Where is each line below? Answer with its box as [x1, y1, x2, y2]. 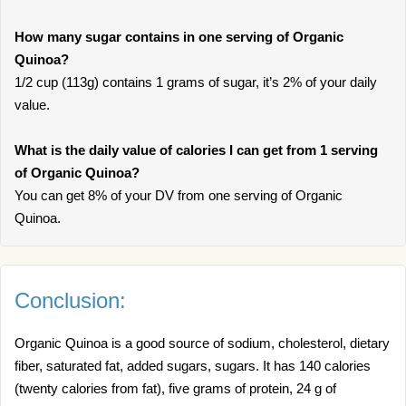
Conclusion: [14, 288, 126, 313]
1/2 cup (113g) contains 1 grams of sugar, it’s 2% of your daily [14, 74, 377, 90]
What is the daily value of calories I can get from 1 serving [14, 142, 378, 158]
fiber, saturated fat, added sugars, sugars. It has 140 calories [14, 358, 371, 373]
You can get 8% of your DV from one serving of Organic [14, 188, 343, 203]
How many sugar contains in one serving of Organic [14, 29, 343, 44]
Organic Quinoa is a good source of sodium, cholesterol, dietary [14, 335, 390, 351]
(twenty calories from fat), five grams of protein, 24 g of [14, 381, 336, 396]
